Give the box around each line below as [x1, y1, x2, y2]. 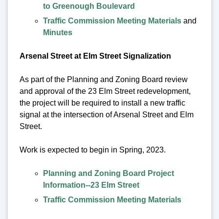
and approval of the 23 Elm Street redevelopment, [20, 87, 191, 96]
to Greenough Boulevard [43, 2, 135, 11]
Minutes [43, 28, 72, 37]
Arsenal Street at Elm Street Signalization [20, 52, 171, 61]
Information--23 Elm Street [43, 181, 139, 190]
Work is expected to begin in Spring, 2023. [20, 146, 166, 154]
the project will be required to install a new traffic [20, 99, 185, 108]
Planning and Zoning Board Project [43, 169, 174, 178]
